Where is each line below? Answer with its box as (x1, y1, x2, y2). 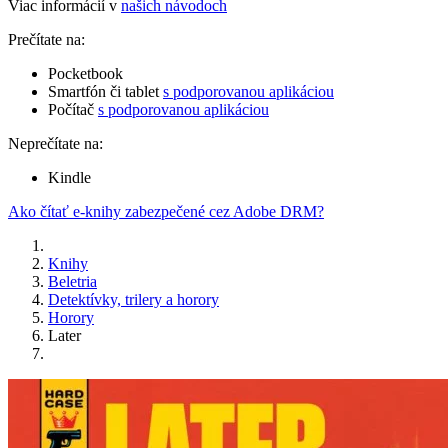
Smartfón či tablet (48, 83, 163, 101)
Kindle (48, 169, 91, 187)
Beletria (48, 273, 97, 291)
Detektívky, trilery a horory (48, 291, 219, 309)
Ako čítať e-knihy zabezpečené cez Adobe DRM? (8, 203, 324, 221)
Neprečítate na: (8, 135, 103, 153)
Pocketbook (48, 65, 123, 83)
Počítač (48, 101, 98, 119)
